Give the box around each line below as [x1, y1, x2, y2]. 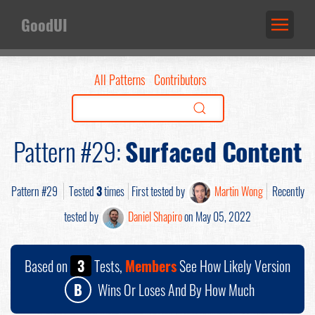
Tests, [91, 255, 125, 276]
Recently [269, 182, 304, 200]
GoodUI [21, 13, 67, 36]
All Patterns [94, 70, 146, 89]
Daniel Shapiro [128, 207, 182, 225]
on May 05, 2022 [182, 207, 251, 225]
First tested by [131, 182, 187, 200]
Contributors [154, 70, 207, 89]
